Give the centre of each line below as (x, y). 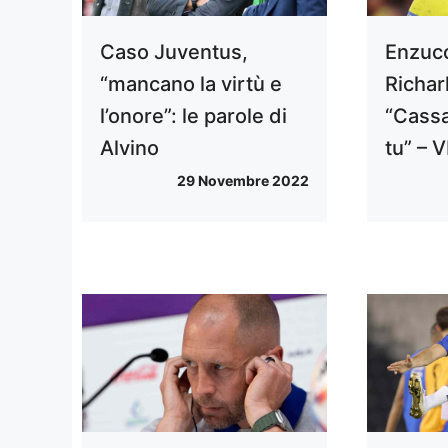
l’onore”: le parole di (193, 116)
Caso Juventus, (174, 52)
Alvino (129, 148)
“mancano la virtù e (191, 84)
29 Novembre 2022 (243, 181)
